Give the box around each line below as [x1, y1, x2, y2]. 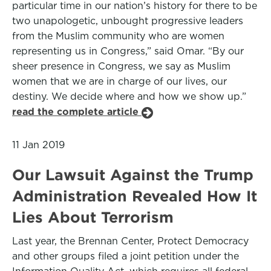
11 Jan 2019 [12, 139, 65, 151]
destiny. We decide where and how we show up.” [12, 91, 246, 102]
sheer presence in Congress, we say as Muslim [12, 60, 230, 72]
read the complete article [12, 106, 142, 117]
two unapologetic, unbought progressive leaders [12, 15, 243, 27]
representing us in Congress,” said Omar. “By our [12, 45, 244, 57]
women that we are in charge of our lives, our [12, 76, 227, 87]
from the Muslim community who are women [12, 30, 224, 42]
